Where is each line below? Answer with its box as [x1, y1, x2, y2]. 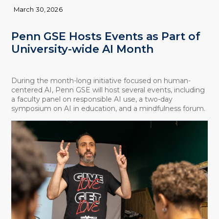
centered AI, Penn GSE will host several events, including [11, 86, 205, 95]
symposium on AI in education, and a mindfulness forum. [11, 104, 205, 113]
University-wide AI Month [11, 42, 153, 56]
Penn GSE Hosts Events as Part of [11, 29, 200, 43]
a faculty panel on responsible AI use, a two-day [11, 95, 173, 104]
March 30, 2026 [13, 5, 63, 13]
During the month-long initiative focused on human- [11, 76, 191, 86]
